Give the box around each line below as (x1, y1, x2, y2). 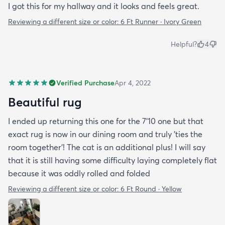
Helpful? (171, 40, 197, 49)
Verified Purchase (56, 78, 115, 88)
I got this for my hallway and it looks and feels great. (8, 1, 199, 12)
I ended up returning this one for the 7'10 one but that (8, 116, 203, 127)
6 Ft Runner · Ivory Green (121, 17, 201, 27)
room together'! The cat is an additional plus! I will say (8, 142, 205, 153)
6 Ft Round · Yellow (121, 184, 182, 194)
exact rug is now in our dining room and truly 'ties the (8, 129, 202, 140)
